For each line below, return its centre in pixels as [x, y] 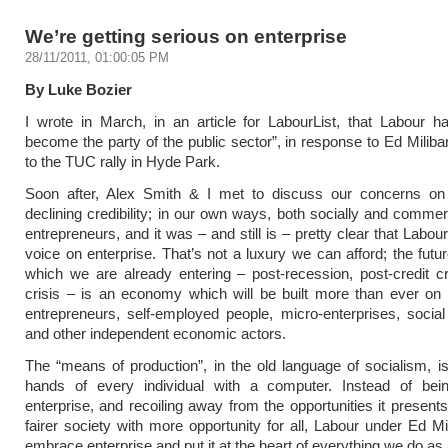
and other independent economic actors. [155, 333]
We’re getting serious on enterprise [186, 36]
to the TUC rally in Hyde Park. [122, 161]
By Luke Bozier [78, 89]
